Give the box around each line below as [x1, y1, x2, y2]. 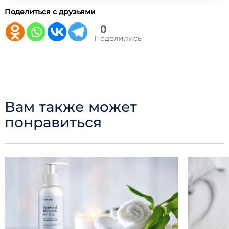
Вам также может [5, 98, 137, 116]
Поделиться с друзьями [5, 7, 96, 16]
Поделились [94, 33, 142, 43]
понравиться [5, 113, 102, 131]
